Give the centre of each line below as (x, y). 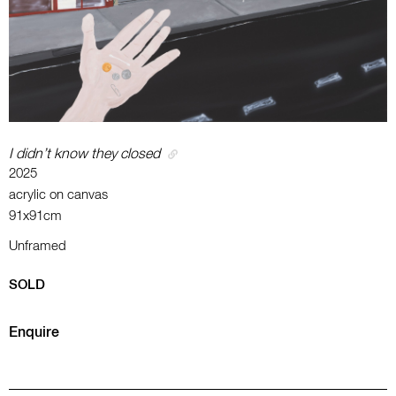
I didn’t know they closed (84, 155)
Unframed (38, 246)
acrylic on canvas (58, 195)
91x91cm (35, 216)
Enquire (34, 333)
